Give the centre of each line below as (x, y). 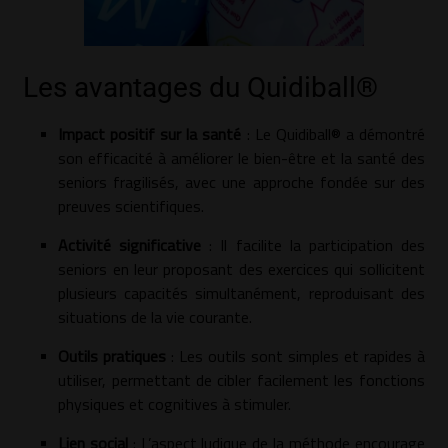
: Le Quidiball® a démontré (333, 133)
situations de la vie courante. (155, 316)
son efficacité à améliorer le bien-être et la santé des (241, 157)
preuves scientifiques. (131, 205)
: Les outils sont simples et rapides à (295, 355)
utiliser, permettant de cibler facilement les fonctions (241, 379)
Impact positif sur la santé (150, 133)
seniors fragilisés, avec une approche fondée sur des (241, 181)
